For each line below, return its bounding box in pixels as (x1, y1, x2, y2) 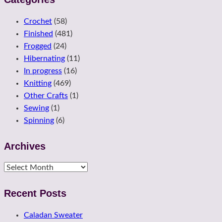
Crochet (24, 17, 52, 25)
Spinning (24, 116, 54, 124)
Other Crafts (24, 91, 68, 100)
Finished (24, 29, 53, 38)
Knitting (24, 79, 52, 87)
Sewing (24, 104, 49, 112)
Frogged (24, 42, 52, 50)
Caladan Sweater (24, 211, 83, 219)
